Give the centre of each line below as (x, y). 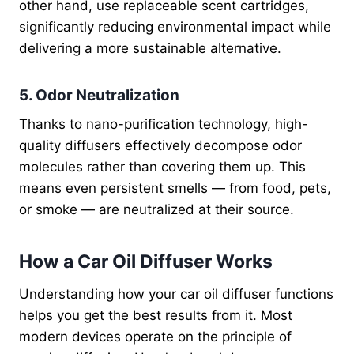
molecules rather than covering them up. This (162, 167)
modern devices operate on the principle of (155, 337)
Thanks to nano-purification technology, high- (164, 124)
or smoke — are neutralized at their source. (156, 210)
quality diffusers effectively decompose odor (160, 146)
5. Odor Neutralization (99, 95)
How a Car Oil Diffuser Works (146, 261)
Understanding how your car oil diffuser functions (176, 294)
